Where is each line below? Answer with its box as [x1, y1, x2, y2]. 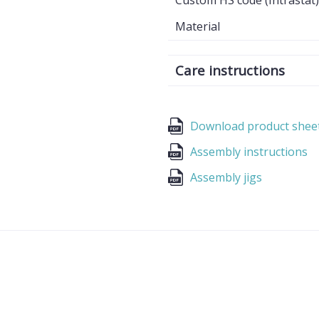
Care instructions [175, 61, 285, 79]
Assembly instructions [190, 144, 308, 159]
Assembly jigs [190, 169, 262, 185]
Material [175, 19, 220, 34]
